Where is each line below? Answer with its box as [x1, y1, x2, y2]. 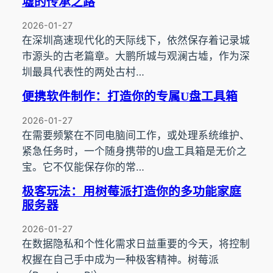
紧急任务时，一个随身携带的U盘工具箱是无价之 [21, 144, 247, 157]
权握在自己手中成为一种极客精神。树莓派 [21, 253, 219, 266]
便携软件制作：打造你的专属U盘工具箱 [21, 90, 238, 104]
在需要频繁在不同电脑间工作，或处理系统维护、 [21, 129, 250, 141]
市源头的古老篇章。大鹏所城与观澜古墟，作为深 [21, 49, 250, 62]
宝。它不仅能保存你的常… [21, 160, 144, 173]
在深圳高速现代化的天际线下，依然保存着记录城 [21, 34, 250, 46]
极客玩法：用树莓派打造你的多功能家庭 [21, 185, 241, 199]
